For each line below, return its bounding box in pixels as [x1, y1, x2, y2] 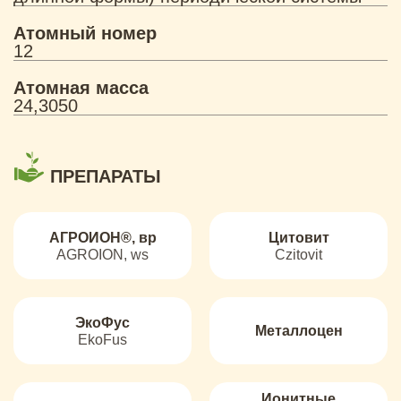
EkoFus [78, 331, 127, 347]
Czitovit [275, 246, 322, 262]
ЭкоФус [75, 314, 130, 330]
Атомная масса [13, 78, 149, 98]
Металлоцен [254, 323, 343, 338]
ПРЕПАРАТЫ [45, 166, 161, 186]
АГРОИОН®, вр [48, 229, 157, 245]
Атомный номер [13, 23, 157, 43]
